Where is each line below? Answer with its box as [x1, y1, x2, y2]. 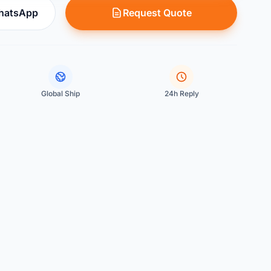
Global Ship [41, 89, 80, 98]
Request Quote [123, 7, 192, 19]
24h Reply [164, 89, 199, 98]
